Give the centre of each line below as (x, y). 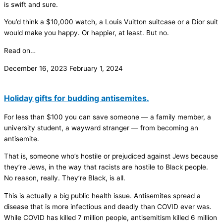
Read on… (20, 50)
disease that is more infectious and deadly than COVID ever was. (108, 206)
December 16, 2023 (37, 68)
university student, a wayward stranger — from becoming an (101, 128)
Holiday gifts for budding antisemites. (77, 98)
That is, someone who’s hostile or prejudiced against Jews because (111, 156)
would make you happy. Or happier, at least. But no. (86, 33)
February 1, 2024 (96, 68)
